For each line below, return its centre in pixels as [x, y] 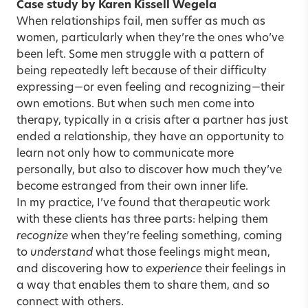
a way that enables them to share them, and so [143, 286]
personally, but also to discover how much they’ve [149, 170]
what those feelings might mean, [181, 253]
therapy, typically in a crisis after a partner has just [152, 121]
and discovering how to [81, 269]
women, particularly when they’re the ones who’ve [150, 38]
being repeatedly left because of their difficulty [142, 71]
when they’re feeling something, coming [175, 236]
